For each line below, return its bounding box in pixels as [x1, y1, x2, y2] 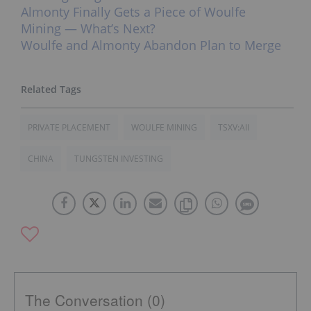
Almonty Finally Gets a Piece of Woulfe [21, 3, 246, 21]
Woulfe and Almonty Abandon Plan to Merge [21, 37, 281, 54]
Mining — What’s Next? [21, 20, 155, 37]
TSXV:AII [218, 121, 249, 134]
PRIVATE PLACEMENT [28, 121, 110, 134]
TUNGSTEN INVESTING [74, 153, 163, 165]
